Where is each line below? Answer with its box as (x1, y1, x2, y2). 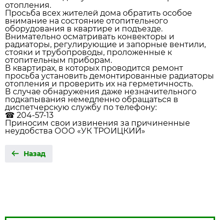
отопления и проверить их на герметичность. (5, 79, 193, 88)
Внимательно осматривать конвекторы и (5, 32, 174, 41)
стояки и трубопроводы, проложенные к (5, 48, 172, 57)
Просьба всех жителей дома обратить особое (5, 8, 192, 18)
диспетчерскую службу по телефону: (5, 103, 157, 112)
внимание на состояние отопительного (5, 16, 168, 26)
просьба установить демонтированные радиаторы (5, 71, 214, 81)
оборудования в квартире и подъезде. (5, 24, 163, 33)
